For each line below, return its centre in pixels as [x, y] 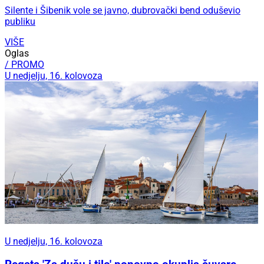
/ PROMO [24, 65]
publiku [20, 22]
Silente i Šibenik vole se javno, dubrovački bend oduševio [123, 11]
